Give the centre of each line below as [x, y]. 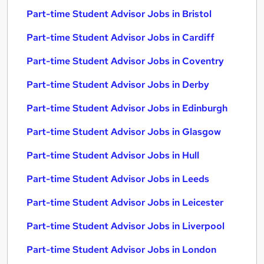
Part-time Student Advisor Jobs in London [121, 250]
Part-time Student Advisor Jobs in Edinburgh [127, 108]
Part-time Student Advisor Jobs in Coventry [125, 61]
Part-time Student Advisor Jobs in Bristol [119, 14]
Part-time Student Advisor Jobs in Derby [118, 85]
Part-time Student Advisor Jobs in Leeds [118, 179]
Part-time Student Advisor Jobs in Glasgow [124, 132]
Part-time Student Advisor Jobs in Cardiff [121, 37]
